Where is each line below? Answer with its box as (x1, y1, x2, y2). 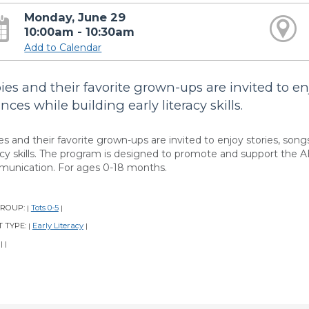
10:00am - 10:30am (24, 25, 135, 39)
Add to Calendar (24, 41, 102, 54)
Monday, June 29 (24, 10, 126, 24)
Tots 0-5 (30, 203, 59, 213)
